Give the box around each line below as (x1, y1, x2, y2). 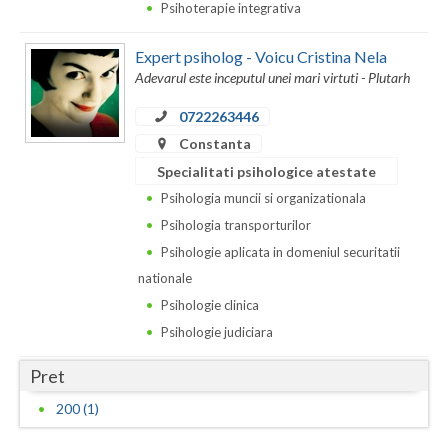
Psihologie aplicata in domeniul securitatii (161, 243, 400, 260)
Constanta (176, 134, 251, 152)
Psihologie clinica (161, 296, 259, 313)
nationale (138, 269, 192, 286)
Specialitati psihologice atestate (157, 162, 376, 180)
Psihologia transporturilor (161, 216, 311, 233)
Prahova (20, 107, 77, 125)
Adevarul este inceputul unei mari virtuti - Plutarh (135, 68, 410, 86)
